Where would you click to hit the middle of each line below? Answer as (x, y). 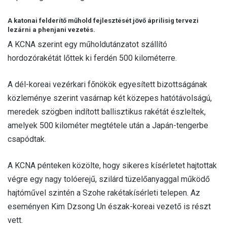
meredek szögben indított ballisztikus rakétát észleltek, (107, 112)
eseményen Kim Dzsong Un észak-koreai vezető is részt (109, 207)
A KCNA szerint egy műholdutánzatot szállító (87, 45)
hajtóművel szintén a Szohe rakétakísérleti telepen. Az (104, 193)
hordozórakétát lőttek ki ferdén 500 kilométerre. (92, 58)
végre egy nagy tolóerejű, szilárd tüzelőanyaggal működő (109, 179)
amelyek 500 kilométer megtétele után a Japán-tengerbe (108, 126)
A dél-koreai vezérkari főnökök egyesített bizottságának (107, 85)
